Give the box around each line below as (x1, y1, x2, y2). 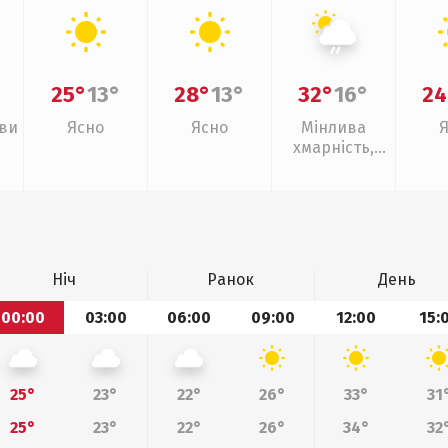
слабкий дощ (283, 158, 384, 177)
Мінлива (301, 118, 366, 137)
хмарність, (293, 138, 374, 157)
